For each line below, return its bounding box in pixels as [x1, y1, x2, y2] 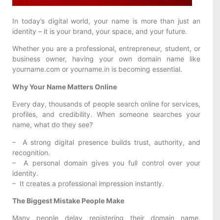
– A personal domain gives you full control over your [12, 158, 200, 167]
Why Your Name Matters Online [12, 82, 117, 91]
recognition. [12, 148, 50, 157]
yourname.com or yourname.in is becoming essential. [12, 65, 182, 74]
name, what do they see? [12, 120, 93, 129]
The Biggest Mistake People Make [12, 196, 124, 205]
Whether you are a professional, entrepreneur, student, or [12, 44, 200, 53]
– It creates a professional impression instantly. [12, 179, 164, 188]
